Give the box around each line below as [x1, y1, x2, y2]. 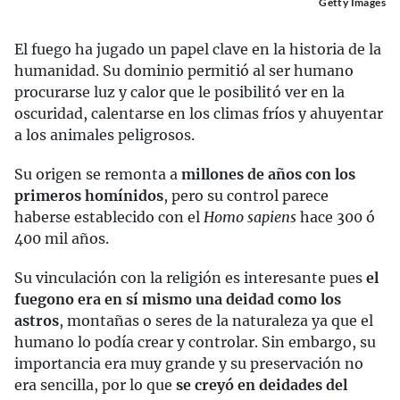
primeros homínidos [14, 187, 163, 204]
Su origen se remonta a [14, 165, 181, 183]
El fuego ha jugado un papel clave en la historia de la [14, 40, 381, 58]
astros [14, 312, 59, 329]
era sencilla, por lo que [14, 376, 176, 394]
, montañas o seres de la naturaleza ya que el [59, 312, 373, 329]
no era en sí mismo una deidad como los [55, 290, 341, 308]
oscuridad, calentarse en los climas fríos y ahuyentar [14, 104, 383, 122]
